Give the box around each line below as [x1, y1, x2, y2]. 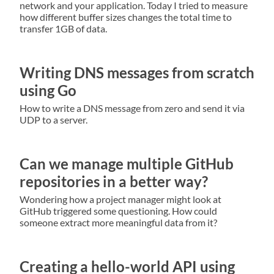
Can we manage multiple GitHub [20, 155, 234, 173]
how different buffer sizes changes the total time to [20, 11, 232, 23]
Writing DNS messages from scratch [20, 64, 254, 82]
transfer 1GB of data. [20, 23, 107, 35]
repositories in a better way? [20, 172, 208, 191]
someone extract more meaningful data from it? [20, 216, 217, 228]
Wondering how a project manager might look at [20, 193, 221, 205]
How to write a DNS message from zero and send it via [20, 102, 245, 114]
